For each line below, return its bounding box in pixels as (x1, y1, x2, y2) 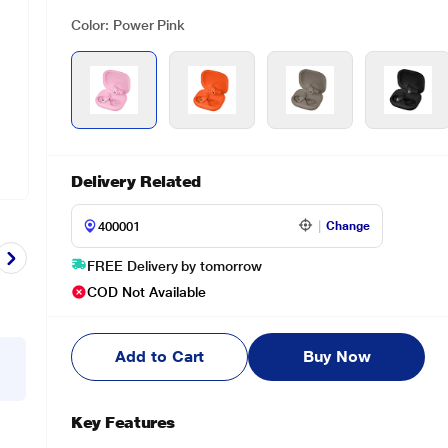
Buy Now (302, 347, 372, 366)
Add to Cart (115, 347, 205, 366)
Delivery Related (71, 172, 201, 191)
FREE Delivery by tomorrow (87, 258, 262, 274)
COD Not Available (87, 284, 207, 300)
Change (326, 219, 371, 233)
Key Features (71, 413, 175, 432)
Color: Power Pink (71, 17, 186, 33)
